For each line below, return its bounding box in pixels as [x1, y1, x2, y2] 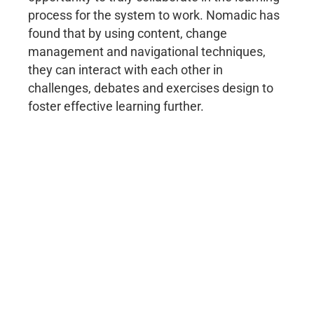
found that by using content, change [28, 26, 227, 41]
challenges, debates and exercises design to [28, 81, 273, 96]
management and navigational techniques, [28, 44, 266, 60]
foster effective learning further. [28, 99, 204, 114]
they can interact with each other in [28, 62, 223, 78]
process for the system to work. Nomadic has [28, 8, 280, 23]
